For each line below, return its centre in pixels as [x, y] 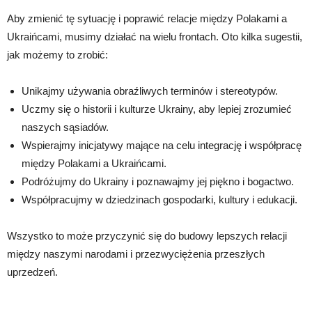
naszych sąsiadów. [65, 127]
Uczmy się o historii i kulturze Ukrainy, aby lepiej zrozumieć [157, 109]
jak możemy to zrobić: [57, 55]
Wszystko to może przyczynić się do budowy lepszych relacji [147, 236]
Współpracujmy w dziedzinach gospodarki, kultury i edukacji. [159, 200]
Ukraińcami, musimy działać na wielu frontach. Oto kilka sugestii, [155, 37]
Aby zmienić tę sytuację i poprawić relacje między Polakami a [147, 18]
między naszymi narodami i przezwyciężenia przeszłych [136, 254]
